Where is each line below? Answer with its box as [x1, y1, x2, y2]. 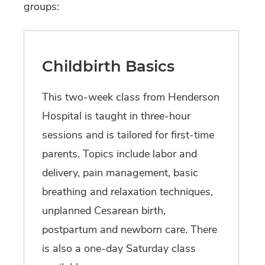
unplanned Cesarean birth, [42, 203, 166, 218]
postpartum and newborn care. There [42, 222, 217, 237]
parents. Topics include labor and [42, 147, 197, 161]
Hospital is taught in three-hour [42, 109, 190, 124]
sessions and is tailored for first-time [42, 128, 214, 143]
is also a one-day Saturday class [42, 241, 196, 256]
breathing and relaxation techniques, [42, 185, 213, 199]
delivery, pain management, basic [42, 166, 198, 180]
